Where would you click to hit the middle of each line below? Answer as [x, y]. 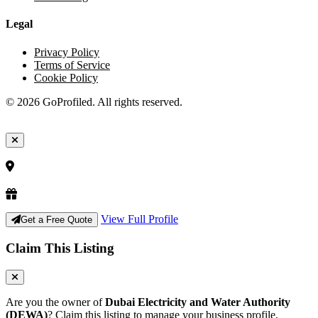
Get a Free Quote [56, 220]
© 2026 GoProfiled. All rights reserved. [94, 102]
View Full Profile [139, 219]
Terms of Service [72, 65]
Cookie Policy [66, 77]
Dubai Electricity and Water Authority [198, 302]
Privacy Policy [67, 52]
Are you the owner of [55, 302]
